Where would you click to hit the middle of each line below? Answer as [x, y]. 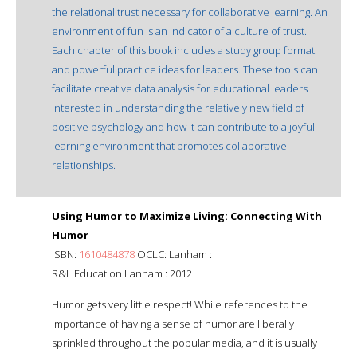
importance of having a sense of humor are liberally [173, 323]
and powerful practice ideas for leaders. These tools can [185, 69]
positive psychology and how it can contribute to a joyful [183, 126]
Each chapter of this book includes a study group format [183, 50]
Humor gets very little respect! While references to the [180, 304]
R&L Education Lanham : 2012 [122, 273]
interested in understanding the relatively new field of [178, 107]
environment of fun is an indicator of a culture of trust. [179, 31]
